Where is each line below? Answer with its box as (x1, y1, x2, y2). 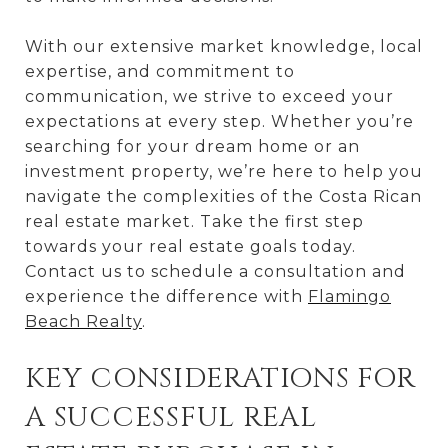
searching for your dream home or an (25, 136, 360, 156)
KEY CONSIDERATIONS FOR (25, 359, 416, 397)
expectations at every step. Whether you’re (25, 111, 414, 131)
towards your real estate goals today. (25, 236, 356, 256)
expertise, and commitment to (25, 61, 295, 81)
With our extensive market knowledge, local (25, 36, 423, 56)
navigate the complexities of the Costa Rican (25, 186, 422, 206)
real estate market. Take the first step (25, 211, 364, 231)
